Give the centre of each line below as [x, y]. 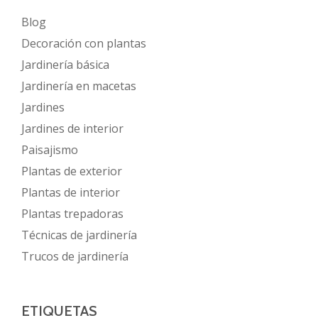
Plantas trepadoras [72, 214]
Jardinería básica [65, 65]
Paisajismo [50, 150]
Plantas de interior [71, 193]
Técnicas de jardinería [79, 235]
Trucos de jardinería [75, 257]
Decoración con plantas [84, 44]
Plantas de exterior [72, 171]
